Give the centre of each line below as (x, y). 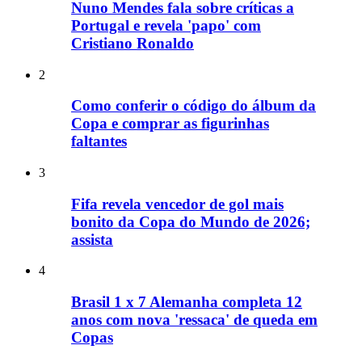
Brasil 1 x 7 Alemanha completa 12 (187, 302)
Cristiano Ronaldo (133, 43)
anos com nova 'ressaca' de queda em (194, 320)
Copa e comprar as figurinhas (170, 124)
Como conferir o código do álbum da (194, 106)
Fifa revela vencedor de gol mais (177, 204)
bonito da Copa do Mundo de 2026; (191, 221)
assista (92, 239)
